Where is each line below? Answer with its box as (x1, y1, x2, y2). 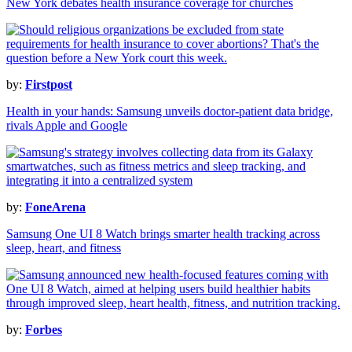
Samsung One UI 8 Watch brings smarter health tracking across (6, 227, 320, 241)
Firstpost (25, 78, 72, 92)
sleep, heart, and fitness (6, 241, 121, 255)
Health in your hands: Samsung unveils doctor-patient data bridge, (6, 104, 333, 119)
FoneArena (25, 200, 86, 214)
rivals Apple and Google (6, 119, 127, 133)
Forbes (25, 323, 62, 337)
